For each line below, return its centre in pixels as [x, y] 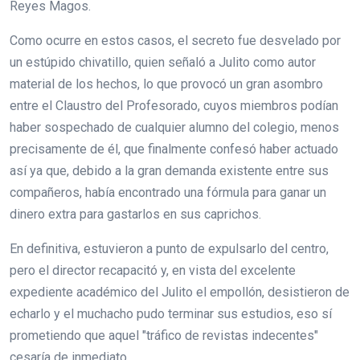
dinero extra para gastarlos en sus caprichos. [135, 214]
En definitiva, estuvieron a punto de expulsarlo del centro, [169, 248]
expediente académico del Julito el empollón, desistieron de [180, 292]
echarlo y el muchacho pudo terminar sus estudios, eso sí [171, 313]
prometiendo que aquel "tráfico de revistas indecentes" [164, 335]
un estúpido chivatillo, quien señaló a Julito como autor [163, 62]
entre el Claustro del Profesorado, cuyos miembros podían [174, 105]
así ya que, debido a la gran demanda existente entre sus [169, 170]
